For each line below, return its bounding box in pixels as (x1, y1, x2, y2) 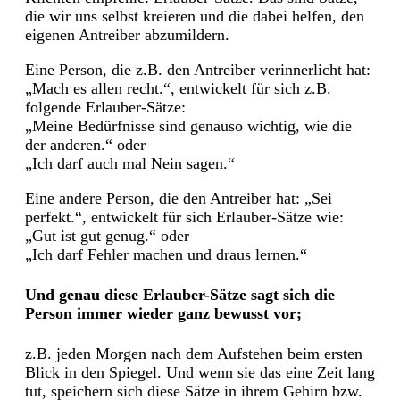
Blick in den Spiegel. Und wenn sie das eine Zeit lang (25, 362, 375, 381)
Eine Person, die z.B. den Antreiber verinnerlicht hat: (25, 61, 371, 79)
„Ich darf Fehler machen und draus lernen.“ (25, 246, 307, 264)
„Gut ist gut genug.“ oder (25, 227, 189, 246)
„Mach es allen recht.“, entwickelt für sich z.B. (25, 79, 331, 98)
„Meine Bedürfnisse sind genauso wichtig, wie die (25, 117, 352, 136)
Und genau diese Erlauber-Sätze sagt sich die (25, 286, 335, 304)
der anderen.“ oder (25, 136, 146, 154)
